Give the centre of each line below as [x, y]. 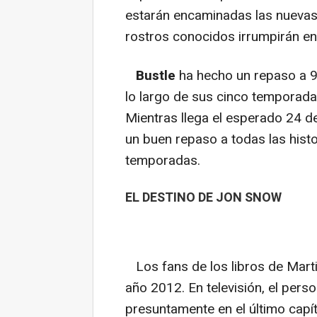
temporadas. [163, 161]
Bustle [156, 76]
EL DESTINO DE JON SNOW [203, 198]
